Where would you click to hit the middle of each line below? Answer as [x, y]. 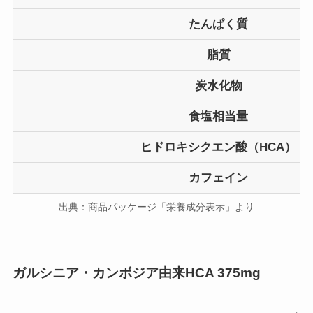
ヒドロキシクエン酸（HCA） [219, 147]
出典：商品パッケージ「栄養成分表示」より [156, 207]
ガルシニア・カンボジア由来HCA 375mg [136, 273]
